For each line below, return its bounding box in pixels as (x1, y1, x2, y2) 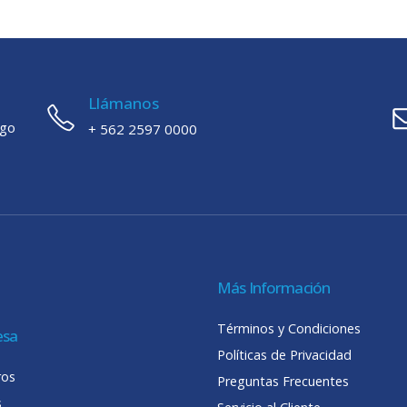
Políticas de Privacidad (217, 346, 352, 364)
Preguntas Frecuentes (217, 372, 349, 391)
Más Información (217, 277, 331, 299)
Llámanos (88, 93, 159, 114)
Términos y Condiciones (217, 320, 361, 338)
